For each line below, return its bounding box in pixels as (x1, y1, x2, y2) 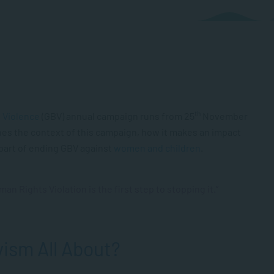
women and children (114, 142, 201, 154)
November (201, 110, 248, 122)
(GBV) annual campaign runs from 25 (40, 110, 194, 122)
